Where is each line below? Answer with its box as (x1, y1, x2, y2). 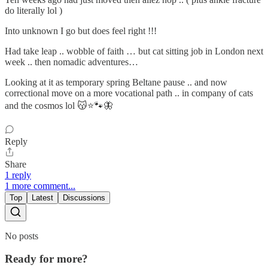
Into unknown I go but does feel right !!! (5, 25, 157, 36)
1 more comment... (5, 180, 75, 191)
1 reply (5, 169, 31, 180)
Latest (32, 193, 53, 202)
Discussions (63, 193, 105, 202)
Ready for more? (5, 252, 88, 266)
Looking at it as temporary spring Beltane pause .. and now (5, 77, 227, 87)
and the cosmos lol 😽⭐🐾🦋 (5, 100, 113, 111)
